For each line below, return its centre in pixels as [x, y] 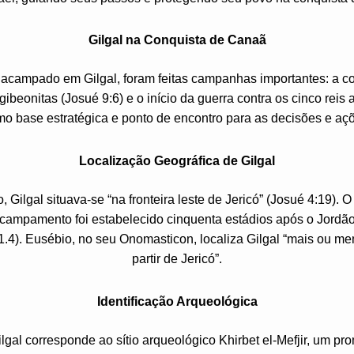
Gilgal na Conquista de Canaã [177, 40]
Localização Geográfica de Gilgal [177, 161]
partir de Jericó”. [177, 259]
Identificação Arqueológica [177, 302]
